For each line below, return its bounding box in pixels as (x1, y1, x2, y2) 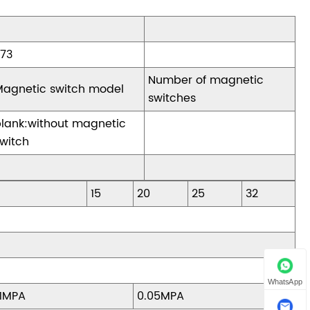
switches (148, 89, 197, 108)
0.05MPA (137, 287, 185, 306)
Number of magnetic (148, 71, 264, 90)
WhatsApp (267, 277, 303, 286)
